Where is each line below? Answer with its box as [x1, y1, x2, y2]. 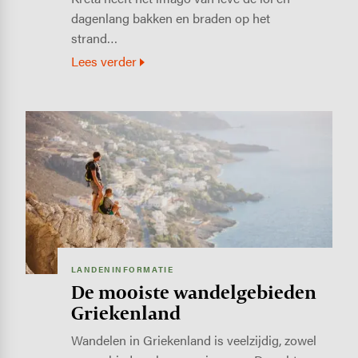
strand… [70, 29, 117, 48]
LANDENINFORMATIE [70, 264, 174, 276]
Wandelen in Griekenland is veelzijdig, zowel [70, 330, 316, 349]
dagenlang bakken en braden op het [70, 9, 270, 28]
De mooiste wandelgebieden [70, 279, 316, 304]
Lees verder [70, 52, 137, 71]
